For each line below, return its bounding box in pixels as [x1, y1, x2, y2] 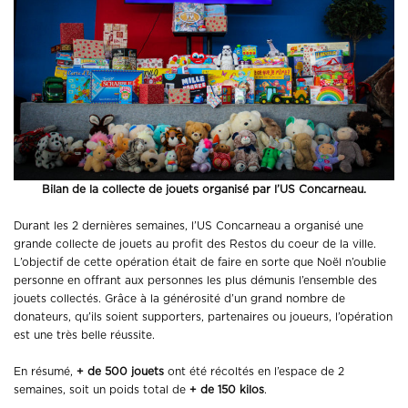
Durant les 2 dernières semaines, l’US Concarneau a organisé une [14, 220, 363, 232]
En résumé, [14, 366, 76, 378]
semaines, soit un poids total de [14, 384, 189, 396]
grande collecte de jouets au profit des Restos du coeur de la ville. [14, 239, 376, 250]
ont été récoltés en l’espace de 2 [164, 366, 344, 378]
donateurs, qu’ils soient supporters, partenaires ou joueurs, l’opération [14, 311, 393, 323]
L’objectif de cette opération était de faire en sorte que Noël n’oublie [14, 257, 386, 269]
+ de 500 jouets [76, 366, 164, 378]
